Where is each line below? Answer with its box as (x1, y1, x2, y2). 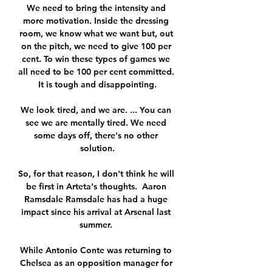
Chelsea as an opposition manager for (19, 257, 172, 269)
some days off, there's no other (34, 130, 158, 141)
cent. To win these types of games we (22, 53, 170, 65)
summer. (80, 219, 115, 231)
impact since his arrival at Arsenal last (21, 206, 171, 218)
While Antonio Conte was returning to (20, 245, 172, 256)
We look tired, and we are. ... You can (21, 104, 171, 116)
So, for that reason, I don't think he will (18, 168, 174, 180)
